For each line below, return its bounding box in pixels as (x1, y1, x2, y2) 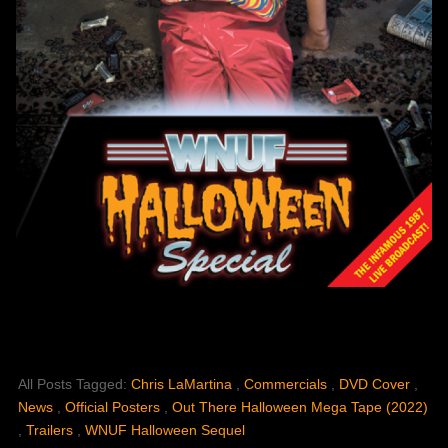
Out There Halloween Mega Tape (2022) (172, 399, 428, 416)
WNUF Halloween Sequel (85, 422, 245, 439)
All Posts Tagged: (18, 376, 131, 393)
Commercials (244, 376, 331, 393)
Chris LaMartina (131, 376, 236, 393)
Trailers (26, 422, 77, 439)
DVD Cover (339, 376, 414, 393)
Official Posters (65, 399, 164, 416)
